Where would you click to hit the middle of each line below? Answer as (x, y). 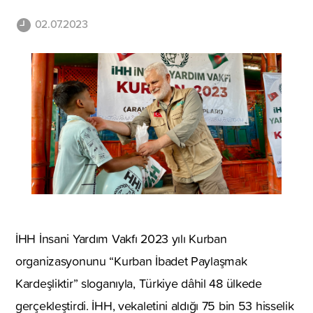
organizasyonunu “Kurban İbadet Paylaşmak (131, 261)
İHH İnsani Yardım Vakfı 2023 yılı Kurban (121, 238)
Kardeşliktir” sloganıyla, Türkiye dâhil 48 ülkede (139, 283)
